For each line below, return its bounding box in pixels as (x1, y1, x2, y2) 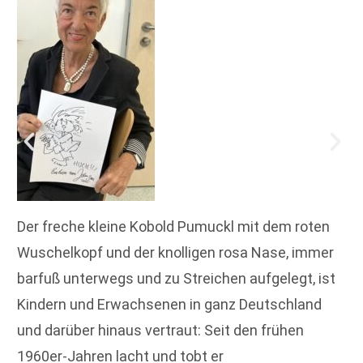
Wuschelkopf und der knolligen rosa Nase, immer (17, 244, 334, 262)
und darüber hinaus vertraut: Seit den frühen (17, 322, 304, 340)
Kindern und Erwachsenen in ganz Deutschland (17, 296, 322, 314)
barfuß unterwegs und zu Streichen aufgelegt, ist (17, 270, 335, 288)
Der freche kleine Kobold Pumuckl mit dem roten (17, 218, 330, 236)
